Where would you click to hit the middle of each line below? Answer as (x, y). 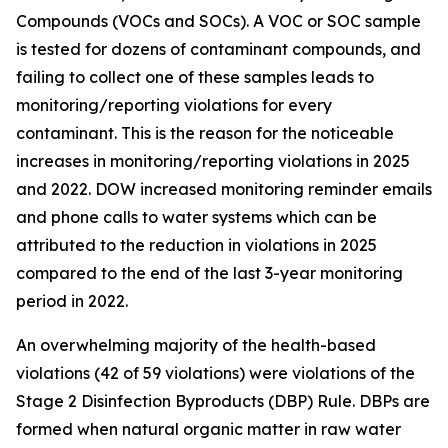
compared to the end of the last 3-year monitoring (209, 273)
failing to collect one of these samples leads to (195, 77)
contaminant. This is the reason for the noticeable (205, 133)
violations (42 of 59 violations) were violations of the (215, 373)
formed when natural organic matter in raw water (208, 429)
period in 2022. (72, 301)
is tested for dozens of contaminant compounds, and (218, 49)
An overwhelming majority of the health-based (196, 345)
